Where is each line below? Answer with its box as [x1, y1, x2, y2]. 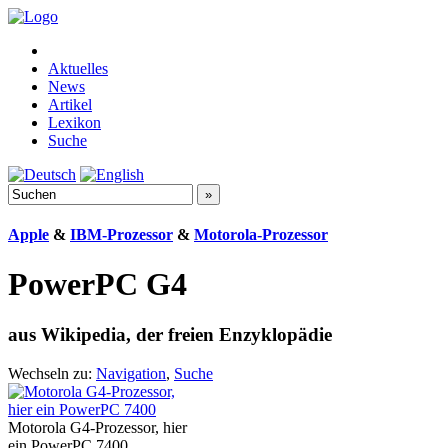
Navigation [96, 364, 166, 382]
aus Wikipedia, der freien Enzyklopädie [8, 324, 332, 346]
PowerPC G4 [8, 265, 187, 302]
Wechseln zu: [8, 364, 96, 382]
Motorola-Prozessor [194, 226, 328, 244]
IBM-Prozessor [70, 226, 173, 244]
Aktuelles [48, 60, 108, 77]
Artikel [48, 96, 92, 113]
